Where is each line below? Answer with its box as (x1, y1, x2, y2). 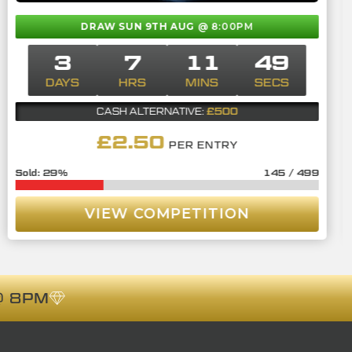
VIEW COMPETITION (84, 204, 250, 222)
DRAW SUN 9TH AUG (81, 20, 198, 32)
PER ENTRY (168, 138, 238, 151)
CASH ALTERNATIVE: (96, 105, 207, 117)
